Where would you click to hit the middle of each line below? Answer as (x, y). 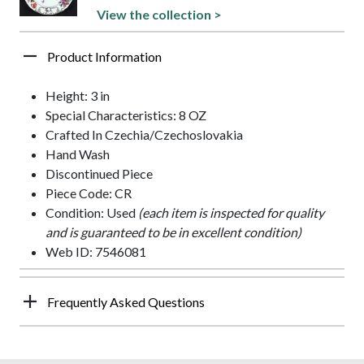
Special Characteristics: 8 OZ (126, 115)
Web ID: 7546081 (96, 251)
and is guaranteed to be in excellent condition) (173, 232)
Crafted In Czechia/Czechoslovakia (144, 134)
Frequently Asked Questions (126, 301)
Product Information (104, 56)
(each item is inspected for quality (231, 212)
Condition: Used (92, 212)
